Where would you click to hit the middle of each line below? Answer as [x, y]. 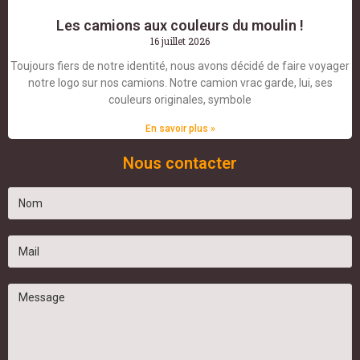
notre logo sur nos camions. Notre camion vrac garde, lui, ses [180, 83]
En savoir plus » [180, 129]
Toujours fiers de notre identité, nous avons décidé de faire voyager [180, 66]
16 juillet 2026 [180, 41]
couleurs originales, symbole [180, 100]
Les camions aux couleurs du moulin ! [180, 26]
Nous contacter [180, 164]
